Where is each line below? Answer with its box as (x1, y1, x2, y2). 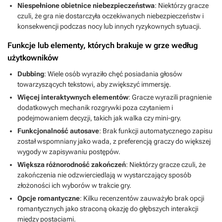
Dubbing (17, 70, 44, 78)
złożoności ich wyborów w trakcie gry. (17, 181, 131, 189)
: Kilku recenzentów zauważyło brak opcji (80, 194, 204, 202)
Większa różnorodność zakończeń (17, 161, 126, 168)
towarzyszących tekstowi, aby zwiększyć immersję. (17, 80, 171, 88)
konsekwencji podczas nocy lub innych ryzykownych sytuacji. (17, 22, 201, 30)
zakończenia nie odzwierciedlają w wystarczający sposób (17, 171, 191, 179)
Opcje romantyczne (17, 194, 80, 202)
